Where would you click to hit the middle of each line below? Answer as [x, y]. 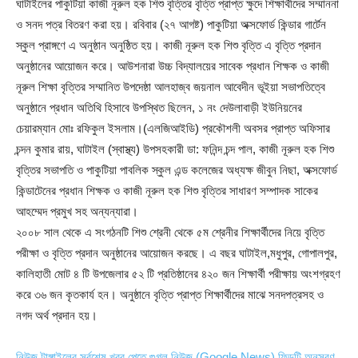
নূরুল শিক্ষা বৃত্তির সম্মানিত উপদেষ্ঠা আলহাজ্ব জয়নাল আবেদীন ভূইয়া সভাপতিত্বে [171, 87]
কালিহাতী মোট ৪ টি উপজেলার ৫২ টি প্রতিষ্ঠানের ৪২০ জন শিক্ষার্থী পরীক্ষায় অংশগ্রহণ [178, 274]
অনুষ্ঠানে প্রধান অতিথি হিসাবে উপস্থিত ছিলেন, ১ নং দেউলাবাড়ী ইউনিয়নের [159, 108]
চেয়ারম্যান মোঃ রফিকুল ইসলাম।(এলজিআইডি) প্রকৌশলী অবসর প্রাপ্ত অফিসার [173, 129]
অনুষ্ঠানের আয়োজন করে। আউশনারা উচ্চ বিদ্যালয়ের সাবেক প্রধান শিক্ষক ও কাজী [173, 66]
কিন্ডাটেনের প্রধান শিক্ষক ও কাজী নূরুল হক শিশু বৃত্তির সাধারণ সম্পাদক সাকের [167, 191]
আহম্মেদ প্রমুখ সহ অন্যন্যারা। [77, 212]
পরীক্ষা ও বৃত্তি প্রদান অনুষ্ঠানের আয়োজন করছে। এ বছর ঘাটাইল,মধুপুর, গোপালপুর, [177, 253]
